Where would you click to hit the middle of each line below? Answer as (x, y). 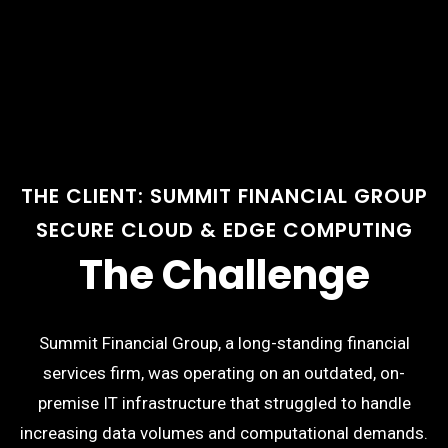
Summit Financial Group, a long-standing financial (224, 343)
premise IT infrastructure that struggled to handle (224, 403)
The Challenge (224, 275)
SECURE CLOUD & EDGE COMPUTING (224, 230)
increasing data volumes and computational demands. (224, 433)
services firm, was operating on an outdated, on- (224, 373)
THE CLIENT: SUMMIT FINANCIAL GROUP (224, 196)
